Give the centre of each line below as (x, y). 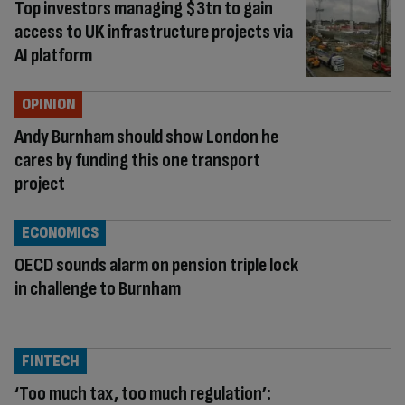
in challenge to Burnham (98, 289)
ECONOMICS (60, 233)
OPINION (48, 105)
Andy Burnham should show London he (146, 137)
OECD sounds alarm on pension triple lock (156, 266)
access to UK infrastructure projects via (154, 33)
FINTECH (51, 362)
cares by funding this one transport (137, 161)
